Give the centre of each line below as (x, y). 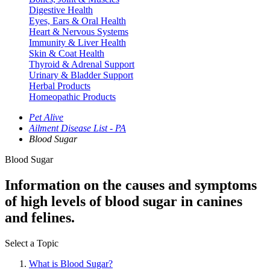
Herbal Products (60, 86)
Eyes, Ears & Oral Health (77, 21)
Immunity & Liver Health (77, 42)
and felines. (40, 217)
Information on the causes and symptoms (131, 185)
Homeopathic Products (72, 97)
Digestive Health (61, 10)
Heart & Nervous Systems (79, 32)
